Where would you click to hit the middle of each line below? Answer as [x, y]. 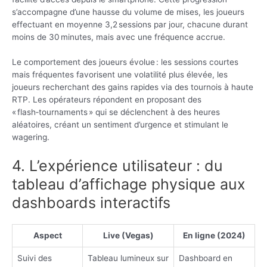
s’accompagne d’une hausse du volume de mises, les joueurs [128, 12]
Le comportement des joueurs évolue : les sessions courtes [125, 62]
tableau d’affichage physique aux [129, 184]
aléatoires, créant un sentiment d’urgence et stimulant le [120, 125]
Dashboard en [206, 258]
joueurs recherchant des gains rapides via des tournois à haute [133, 87]
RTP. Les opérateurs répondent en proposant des [107, 100]
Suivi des [35, 258]
